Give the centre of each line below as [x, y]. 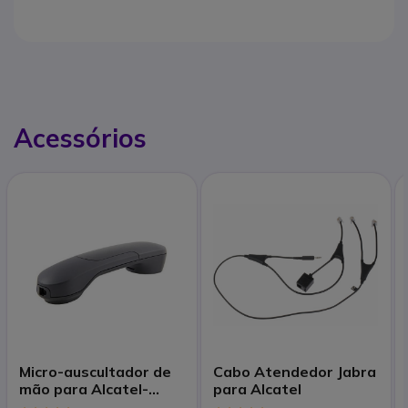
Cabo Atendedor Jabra [294, 371]
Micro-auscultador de [95, 371]
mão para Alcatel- [83, 388]
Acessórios [80, 138]
